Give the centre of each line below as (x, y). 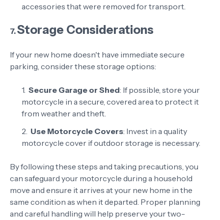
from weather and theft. (64, 113)
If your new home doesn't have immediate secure (97, 55)
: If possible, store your (160, 90)
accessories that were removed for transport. (104, 6)
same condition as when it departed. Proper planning (105, 202)
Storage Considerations (85, 30)
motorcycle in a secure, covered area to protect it (110, 102)
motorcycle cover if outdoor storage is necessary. (111, 143)
